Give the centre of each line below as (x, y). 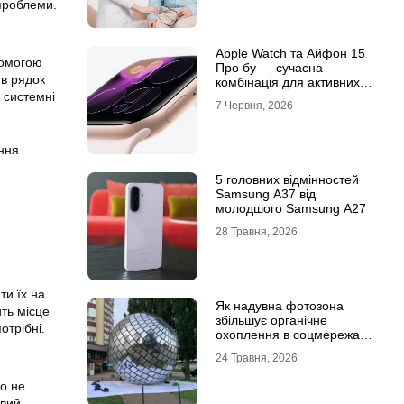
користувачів (252, 96)
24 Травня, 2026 (256, 358)
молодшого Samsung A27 (290, 208)
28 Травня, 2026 (256, 232)
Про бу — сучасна (269, 68)
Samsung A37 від (265, 194)
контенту (241, 363)
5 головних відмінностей (287, 179)
